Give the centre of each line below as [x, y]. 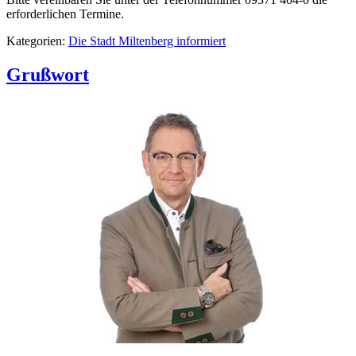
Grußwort [48, 74]
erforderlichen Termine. [65, 14]
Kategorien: [37, 41]
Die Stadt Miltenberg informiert [147, 41]
